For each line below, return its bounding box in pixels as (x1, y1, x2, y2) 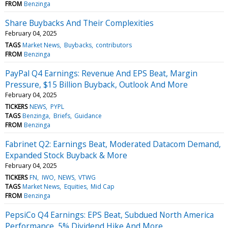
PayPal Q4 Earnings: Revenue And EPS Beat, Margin (5, 67, 197, 79)
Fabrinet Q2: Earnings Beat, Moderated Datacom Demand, (5, 138, 221, 150)
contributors (95, 40, 132, 49)
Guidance (74, 111, 102, 120)
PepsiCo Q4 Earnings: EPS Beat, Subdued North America (5, 209, 214, 220)
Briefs (53, 111, 70, 120)
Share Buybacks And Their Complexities (5, 17, 154, 28)
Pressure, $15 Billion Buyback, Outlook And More (5, 78, 188, 90)
